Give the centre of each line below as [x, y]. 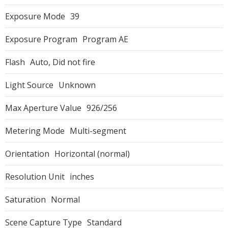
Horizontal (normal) [92, 154]
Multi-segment [98, 131]
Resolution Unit [35, 177]
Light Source [29, 85]
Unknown [77, 85]
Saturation [25, 199]
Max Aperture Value [43, 108]
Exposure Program [41, 39]
